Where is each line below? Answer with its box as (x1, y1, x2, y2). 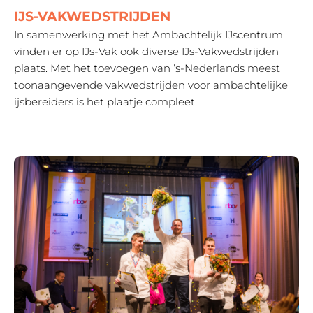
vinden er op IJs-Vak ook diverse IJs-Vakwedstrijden (14, 45, 279, 59)
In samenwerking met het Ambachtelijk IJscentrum (14, 28, 283, 42)
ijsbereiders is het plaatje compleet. (14, 95, 200, 109)
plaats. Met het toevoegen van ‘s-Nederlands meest (14, 61, 280, 75)
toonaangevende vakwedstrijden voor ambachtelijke (14, 78, 288, 92)
